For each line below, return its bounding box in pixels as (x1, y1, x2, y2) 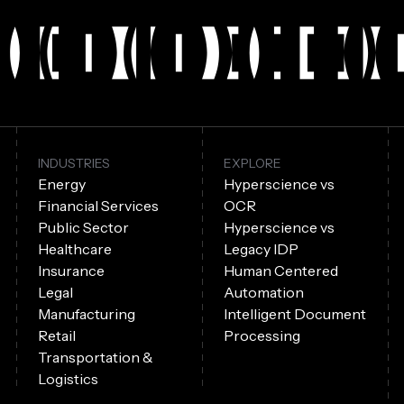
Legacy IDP (223, 240, 298, 259)
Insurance (37, 262, 105, 280)
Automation (223, 283, 304, 302)
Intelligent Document (223, 305, 366, 324)
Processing (223, 326, 300, 345)
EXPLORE (223, 155, 281, 172)
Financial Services (37, 197, 159, 216)
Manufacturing (37, 305, 135, 324)
